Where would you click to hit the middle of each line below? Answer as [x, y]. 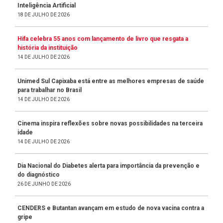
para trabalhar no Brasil [50, 90]
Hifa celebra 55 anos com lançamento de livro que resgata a [103, 39]
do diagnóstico [39, 174]
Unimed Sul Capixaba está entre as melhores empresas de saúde [111, 81]
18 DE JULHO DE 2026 [44, 14]
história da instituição [48, 48]
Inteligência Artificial [47, 5]
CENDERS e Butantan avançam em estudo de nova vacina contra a [111, 208]
